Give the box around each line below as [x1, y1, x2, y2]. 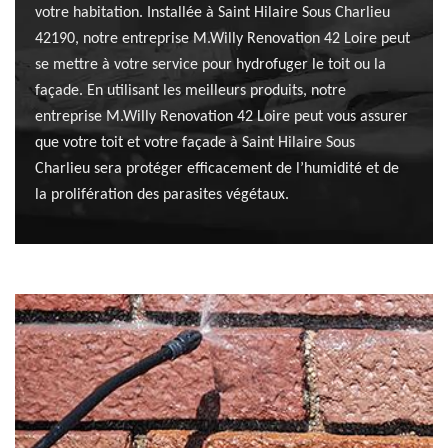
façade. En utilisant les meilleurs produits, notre [35, 83, 346, 99]
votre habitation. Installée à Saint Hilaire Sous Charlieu [35, 5, 390, 21]
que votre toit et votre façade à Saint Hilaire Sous [35, 135, 355, 151]
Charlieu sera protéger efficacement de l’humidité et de [35, 161, 399, 177]
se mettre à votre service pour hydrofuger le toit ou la [35, 57, 386, 73]
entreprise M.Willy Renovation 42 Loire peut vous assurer [35, 109, 408, 125]
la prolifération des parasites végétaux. [35, 187, 289, 203]
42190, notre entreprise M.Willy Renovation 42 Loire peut [35, 31, 410, 47]
